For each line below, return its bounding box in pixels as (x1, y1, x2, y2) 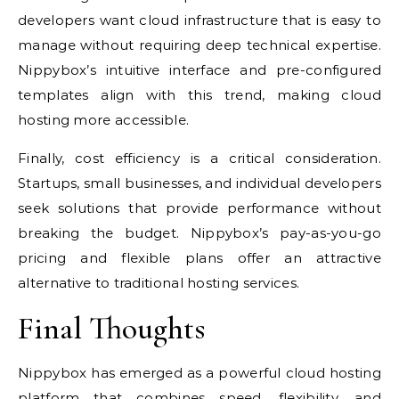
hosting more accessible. (18, 111, 190, 129)
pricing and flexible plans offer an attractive (18, 249, 381, 267)
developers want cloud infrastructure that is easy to (18, 12, 381, 29)
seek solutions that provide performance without (18, 199, 381, 217)
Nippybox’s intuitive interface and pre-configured (18, 61, 381, 79)
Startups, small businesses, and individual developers (18, 175, 381, 192)
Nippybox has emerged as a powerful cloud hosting (18, 364, 381, 382)
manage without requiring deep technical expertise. (18, 37, 381, 54)
